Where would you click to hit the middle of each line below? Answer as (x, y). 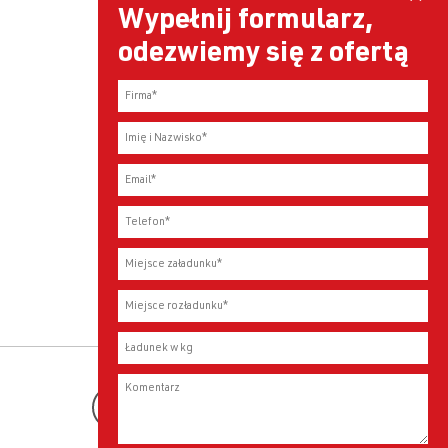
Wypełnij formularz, (245, 22)
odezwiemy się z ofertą (263, 55)
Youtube (185, 408)
